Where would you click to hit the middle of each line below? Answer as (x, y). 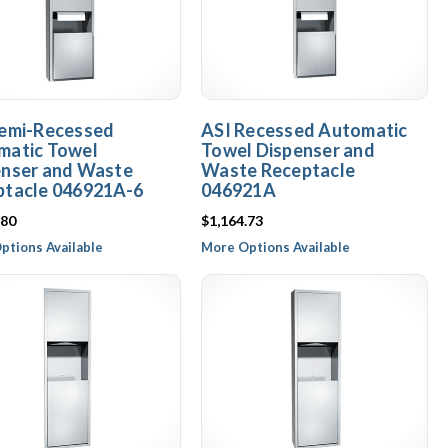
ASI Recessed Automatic (304, 130)
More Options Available (275, 247)
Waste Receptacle (278, 170)
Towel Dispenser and (288, 150)
